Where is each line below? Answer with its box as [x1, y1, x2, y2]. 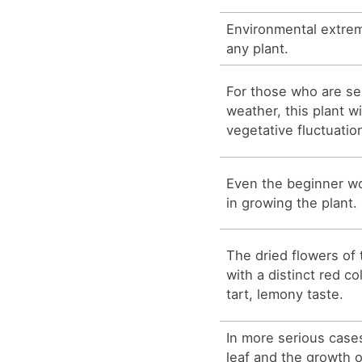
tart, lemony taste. [226, 286, 344, 303]
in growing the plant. [226, 194, 358, 211]
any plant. [226, 40, 289, 57]
